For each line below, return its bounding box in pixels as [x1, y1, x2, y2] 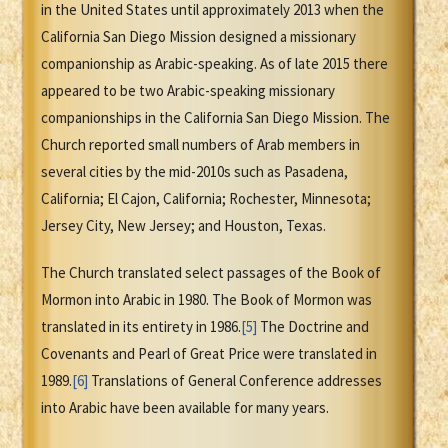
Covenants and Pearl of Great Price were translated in [41, 344, 377, 364]
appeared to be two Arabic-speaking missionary [41, 81, 335, 101]
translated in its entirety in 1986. [41, 317, 241, 337]
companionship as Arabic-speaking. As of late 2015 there [41, 54, 388, 74]
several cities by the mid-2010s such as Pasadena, [41, 162, 348, 182]
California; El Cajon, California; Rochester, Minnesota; [41, 189, 371, 209]
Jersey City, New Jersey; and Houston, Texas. [41, 216, 326, 236]
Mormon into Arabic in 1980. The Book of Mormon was [41, 290, 372, 310]
